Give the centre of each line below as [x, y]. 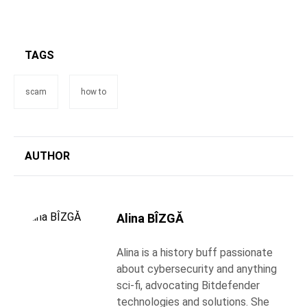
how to [94, 92]
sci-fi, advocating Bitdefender [188, 286]
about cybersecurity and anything [197, 269]
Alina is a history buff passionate [195, 253]
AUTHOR [47, 156]
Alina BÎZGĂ [150, 219]
